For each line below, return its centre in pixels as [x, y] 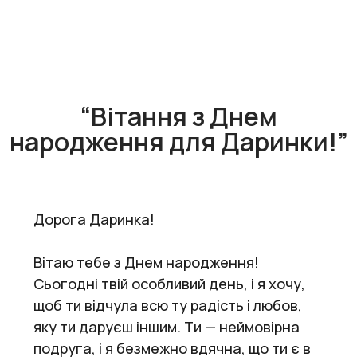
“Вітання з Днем [178, 116]
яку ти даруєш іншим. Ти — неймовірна [167, 326]
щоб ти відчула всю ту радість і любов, [168, 305]
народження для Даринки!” [178, 141]
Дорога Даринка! [94, 219]
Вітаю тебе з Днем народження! [146, 262]
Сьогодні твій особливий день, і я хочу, [169, 283]
